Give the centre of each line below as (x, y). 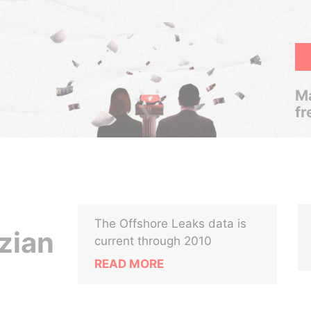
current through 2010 (153, 241)
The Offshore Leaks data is (171, 224)
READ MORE (129, 264)
